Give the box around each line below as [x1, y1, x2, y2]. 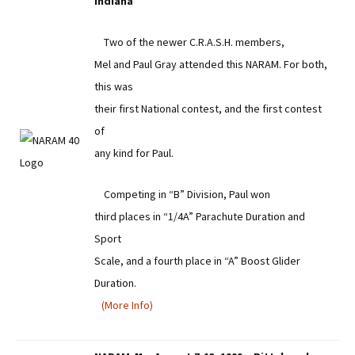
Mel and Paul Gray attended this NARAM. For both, [94, 57, 327, 71]
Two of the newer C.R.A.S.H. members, [94, 35, 284, 49]
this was [94, 79, 133, 94]
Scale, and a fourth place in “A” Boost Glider [94, 254, 300, 268]
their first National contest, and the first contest [94, 101, 322, 116]
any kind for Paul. [94, 146, 174, 160]
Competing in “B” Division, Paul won [94, 187, 270, 201]
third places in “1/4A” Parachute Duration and [94, 209, 305, 223]
